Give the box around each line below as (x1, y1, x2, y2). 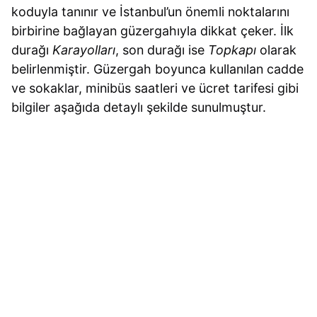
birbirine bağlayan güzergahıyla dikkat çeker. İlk (11, 23, 294, 39)
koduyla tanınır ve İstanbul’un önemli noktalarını (11, 4, 290, 20)
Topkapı (208, 42, 257, 58)
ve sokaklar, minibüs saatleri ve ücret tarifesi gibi (11, 81, 299, 96)
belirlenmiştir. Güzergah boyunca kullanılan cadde (11, 62, 304, 77)
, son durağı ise (115, 42, 209, 58)
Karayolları (52, 42, 116, 58)
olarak (256, 42, 297, 58)
